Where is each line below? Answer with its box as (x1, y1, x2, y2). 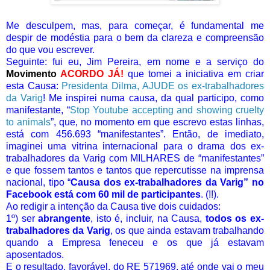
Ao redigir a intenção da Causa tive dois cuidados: (6, 201, 221, 212)
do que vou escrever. (6, 44, 95, 55)
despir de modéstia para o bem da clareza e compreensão (6, 32, 264, 43)
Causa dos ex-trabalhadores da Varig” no (71, 177, 265, 187)
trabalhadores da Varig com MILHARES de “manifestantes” (6, 152, 264, 163)
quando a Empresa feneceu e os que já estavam (6, 237, 264, 248)
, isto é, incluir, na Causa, (90, 213, 206, 224)
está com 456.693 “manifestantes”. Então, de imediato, (6, 128, 264, 139)
